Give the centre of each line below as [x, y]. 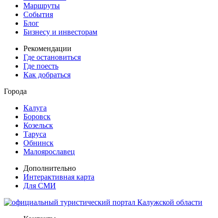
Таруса [35, 134]
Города [15, 91]
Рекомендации [47, 49]
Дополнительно [50, 168]
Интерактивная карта [59, 177]
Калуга [35, 108]
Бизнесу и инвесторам [60, 32]
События [38, 15]
